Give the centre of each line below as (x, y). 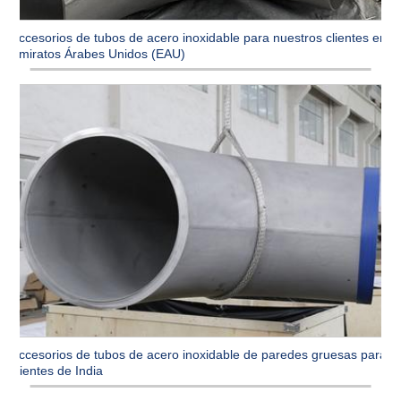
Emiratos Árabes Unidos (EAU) (98, 54)
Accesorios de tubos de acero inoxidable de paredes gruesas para (199, 355)
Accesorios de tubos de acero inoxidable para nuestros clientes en (199, 38)
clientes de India (57, 371)
